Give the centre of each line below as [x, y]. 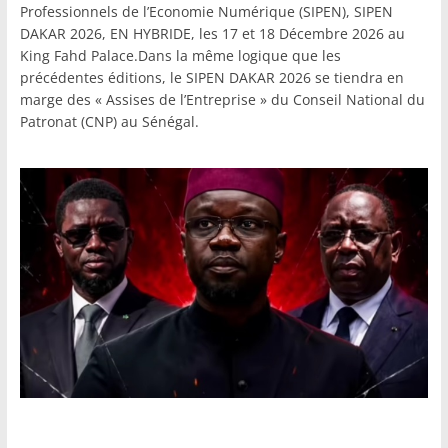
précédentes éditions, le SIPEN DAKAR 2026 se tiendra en [211, 78]
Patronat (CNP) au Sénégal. [109, 122]
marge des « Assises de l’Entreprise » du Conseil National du [222, 100]
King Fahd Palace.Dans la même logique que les [180, 56]
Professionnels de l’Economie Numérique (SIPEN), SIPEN [206, 12]
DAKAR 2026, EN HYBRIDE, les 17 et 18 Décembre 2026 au [212, 34]
